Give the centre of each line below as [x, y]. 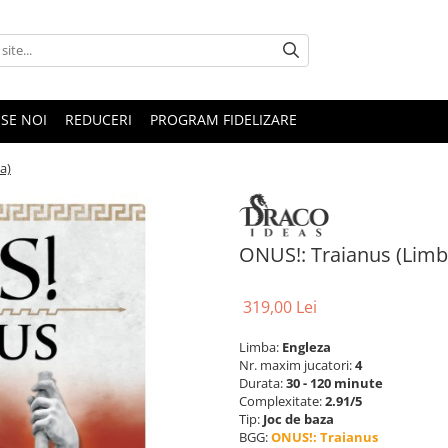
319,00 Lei [280, 306]
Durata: [262, 382]
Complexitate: [282, 400]
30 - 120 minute [334, 382]
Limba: [260, 346]
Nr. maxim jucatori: [297, 364]
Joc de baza [298, 418]
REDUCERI [98, 119]
